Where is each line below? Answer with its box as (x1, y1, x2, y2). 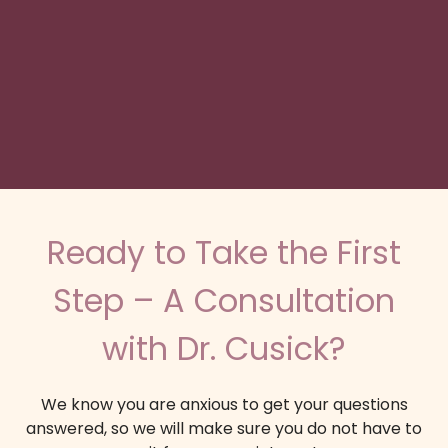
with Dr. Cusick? (102, 326, 346, 372)
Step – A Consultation (53, 278, 395, 324)
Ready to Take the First (47, 230, 401, 276)
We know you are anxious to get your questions (40, 393, 408, 417)
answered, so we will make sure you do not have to (26, 417, 422, 441)
